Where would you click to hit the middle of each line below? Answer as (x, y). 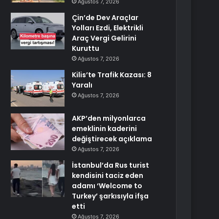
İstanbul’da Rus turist (111, 165)
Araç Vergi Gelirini (104, 38)
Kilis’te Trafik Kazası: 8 (112, 75)
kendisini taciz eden (108, 175)
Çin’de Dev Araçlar (105, 18)
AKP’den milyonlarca (109, 118)
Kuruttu (86, 48)
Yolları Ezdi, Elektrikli (108, 28)
